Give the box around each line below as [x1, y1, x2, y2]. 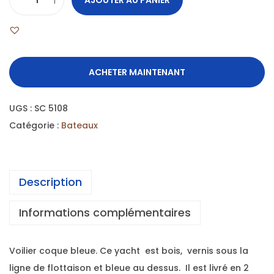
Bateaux [61, 119, 98, 132]
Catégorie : [9, 119, 61, 132]
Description [19, 174, 82, 190]
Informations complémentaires [19, 205, 191, 221]
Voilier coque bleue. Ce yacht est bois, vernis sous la [9, 245, 248, 257]
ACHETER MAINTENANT [89, 66, 185, 79]
